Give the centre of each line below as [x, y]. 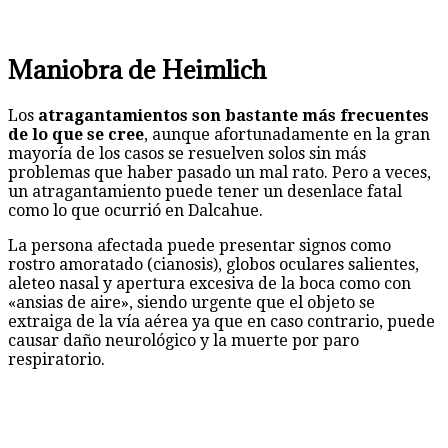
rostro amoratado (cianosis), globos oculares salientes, [213, 264]
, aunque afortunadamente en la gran [287, 134]
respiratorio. [56, 359]
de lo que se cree [76, 134]
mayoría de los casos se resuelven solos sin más [187, 153]
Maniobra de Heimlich [137, 69]
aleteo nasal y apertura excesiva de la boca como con [209, 283]
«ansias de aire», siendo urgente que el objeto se [191, 302]
